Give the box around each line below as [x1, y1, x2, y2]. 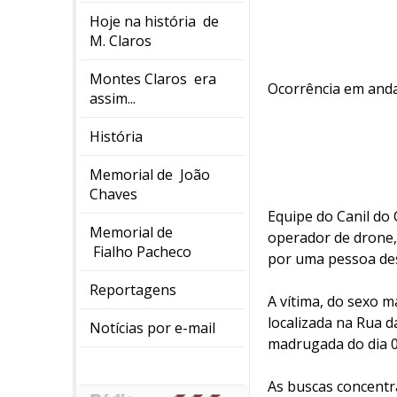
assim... [90, 89, 136, 108]
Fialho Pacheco [90, 242, 191, 261]
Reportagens [90, 280, 176, 300]
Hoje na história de [90, 12, 219, 31]
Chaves [90, 184, 137, 204]
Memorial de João [90, 165, 210, 184]
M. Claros [90, 31, 152, 51]
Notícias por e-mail [90, 318, 215, 338]
